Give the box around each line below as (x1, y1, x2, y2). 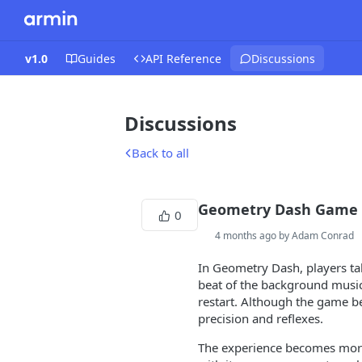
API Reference (145, 50, 221, 66)
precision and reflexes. (198, 310, 323, 326)
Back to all (132, 145, 189, 161)
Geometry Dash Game (198, 200, 358, 219)
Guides (78, 50, 116, 66)
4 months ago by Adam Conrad (215, 229, 354, 242)
